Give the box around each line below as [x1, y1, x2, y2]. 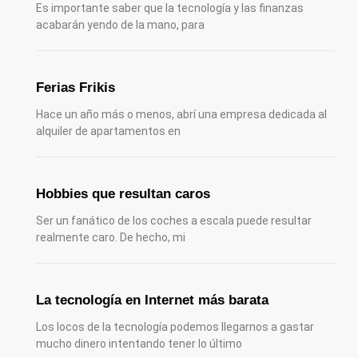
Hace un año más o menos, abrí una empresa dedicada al [35, 107, 327, 121]
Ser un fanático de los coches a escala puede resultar [35, 214, 312, 228]
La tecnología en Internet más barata [35, 292, 268, 308]
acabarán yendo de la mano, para [35, 18, 205, 31]
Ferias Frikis [35, 79, 115, 95]
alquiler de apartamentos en [35, 124, 181, 137]
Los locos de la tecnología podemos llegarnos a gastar [35, 320, 314, 334]
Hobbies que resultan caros [35, 186, 210, 202]
